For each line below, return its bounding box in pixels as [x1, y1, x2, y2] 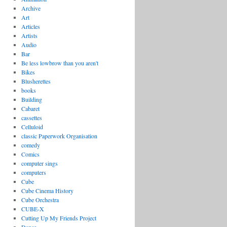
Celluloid [21, 123, 43, 131]
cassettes [21, 113, 42, 122]
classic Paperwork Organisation [21, 132, 97, 140]
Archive [21, 4, 41, 12]
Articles [21, 22, 40, 30]
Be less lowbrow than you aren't [21, 59, 98, 67]
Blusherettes [21, 77, 51, 85]
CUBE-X [21, 205, 44, 213]
